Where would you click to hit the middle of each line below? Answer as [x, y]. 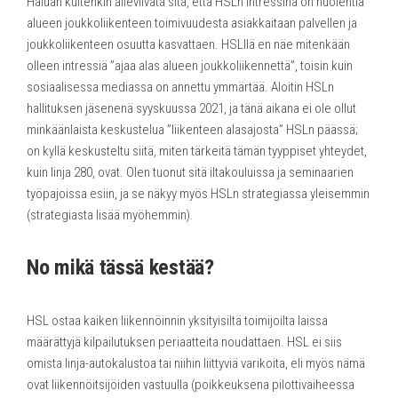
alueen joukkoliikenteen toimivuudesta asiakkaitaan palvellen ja [192, 23]
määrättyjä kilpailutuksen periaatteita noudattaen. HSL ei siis [184, 342]
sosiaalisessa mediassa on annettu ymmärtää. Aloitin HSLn [180, 87]
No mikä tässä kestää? [120, 267]
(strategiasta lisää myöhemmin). [110, 215]
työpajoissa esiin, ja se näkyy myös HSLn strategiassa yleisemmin [198, 193]
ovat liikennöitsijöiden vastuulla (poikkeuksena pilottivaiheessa [191, 384]
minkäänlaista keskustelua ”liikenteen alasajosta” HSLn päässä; [192, 129]
